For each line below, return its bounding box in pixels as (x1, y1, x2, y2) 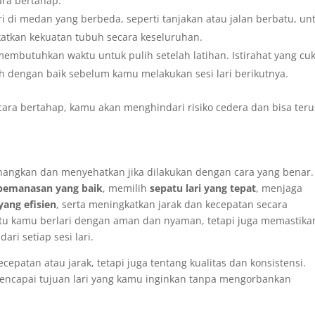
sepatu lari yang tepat (150, 181, 257, 195)
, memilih (103, 181, 150, 195)
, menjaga (256, 181, 303, 195)
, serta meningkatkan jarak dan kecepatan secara (56, 198, 288, 212)
